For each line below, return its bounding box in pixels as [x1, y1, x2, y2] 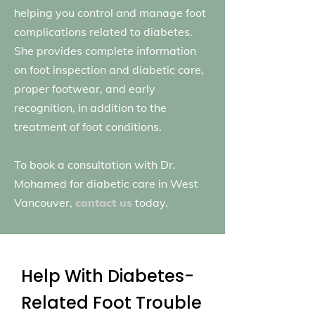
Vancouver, [14, 195, 75, 210]
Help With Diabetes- [21, 264, 194, 288]
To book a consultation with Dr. [14, 157, 176, 172]
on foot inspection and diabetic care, [14, 63, 204, 77]
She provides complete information [14, 44, 196, 58]
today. [132, 195, 168, 210]
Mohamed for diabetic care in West [14, 176, 198, 191]
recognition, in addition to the [14, 101, 167, 115]
